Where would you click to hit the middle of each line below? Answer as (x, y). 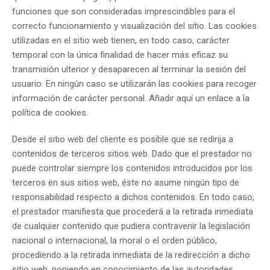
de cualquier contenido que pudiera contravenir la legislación (131, 226)
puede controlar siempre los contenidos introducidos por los (132, 168)
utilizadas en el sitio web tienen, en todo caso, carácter (121, 40)
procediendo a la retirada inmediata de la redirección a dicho (131, 255)
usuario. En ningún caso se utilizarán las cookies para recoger (134, 84)
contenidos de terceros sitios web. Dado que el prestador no (132, 154)
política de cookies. (50, 113)
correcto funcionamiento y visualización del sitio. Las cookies (134, 26)
